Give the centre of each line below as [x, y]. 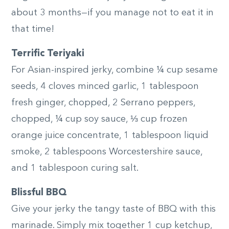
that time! [33, 29]
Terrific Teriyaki [48, 53]
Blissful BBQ [39, 192]
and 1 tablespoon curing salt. [75, 168]
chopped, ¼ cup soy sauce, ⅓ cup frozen [99, 119]
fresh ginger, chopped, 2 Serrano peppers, [103, 102]
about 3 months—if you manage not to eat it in [112, 13]
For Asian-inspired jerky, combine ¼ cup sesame [114, 70]
